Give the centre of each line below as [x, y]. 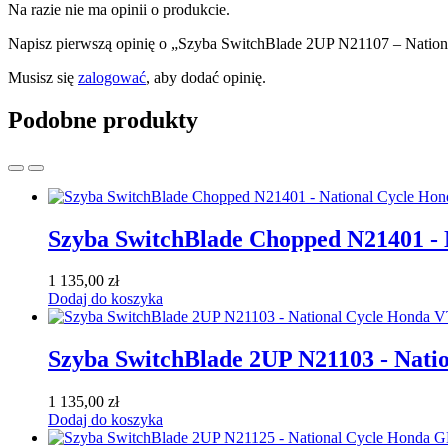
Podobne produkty [103, 119]
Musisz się [43, 77]
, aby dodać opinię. [206, 77]
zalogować [112, 77]
